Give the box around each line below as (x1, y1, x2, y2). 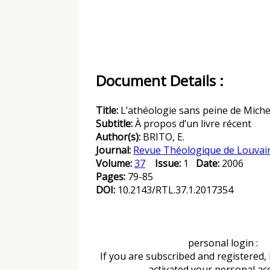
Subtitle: (96, 117, 135, 130)
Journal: (96, 143, 133, 157)
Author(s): (96, 130, 143, 143)
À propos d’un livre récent (135, 117, 251, 130)
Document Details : (96, 71, 224, 90)
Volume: (96, 157, 134, 170)
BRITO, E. (143, 130, 184, 143)
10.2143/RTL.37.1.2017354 (118, 183, 233, 196)
